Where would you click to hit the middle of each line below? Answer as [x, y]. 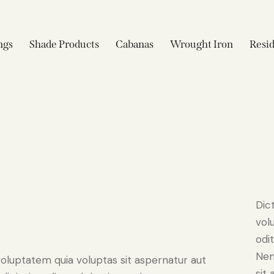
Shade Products [64, 44]
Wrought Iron [202, 44]
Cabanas [134, 44]
